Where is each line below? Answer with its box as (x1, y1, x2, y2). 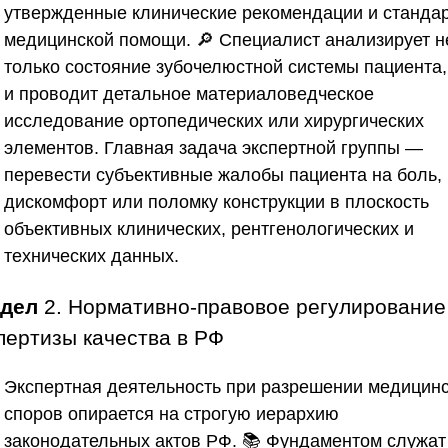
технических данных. (4, 245, 179, 266)
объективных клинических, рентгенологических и (4, 218, 414, 239)
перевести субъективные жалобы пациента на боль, (4, 164, 442, 185)
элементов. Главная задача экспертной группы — (4, 137, 423, 158)
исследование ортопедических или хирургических (4, 110, 424, 131)
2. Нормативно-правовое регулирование (38, 294, 446, 318)
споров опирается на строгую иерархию (4, 403, 339, 424)
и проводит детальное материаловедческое (4, 83, 374, 104)
